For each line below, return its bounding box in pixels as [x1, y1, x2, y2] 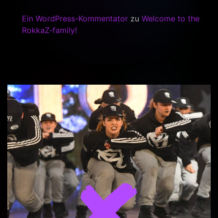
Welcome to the [142, 14, 200, 24]
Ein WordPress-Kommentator [22, 14, 128, 24]
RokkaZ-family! [22, 25, 77, 36]
